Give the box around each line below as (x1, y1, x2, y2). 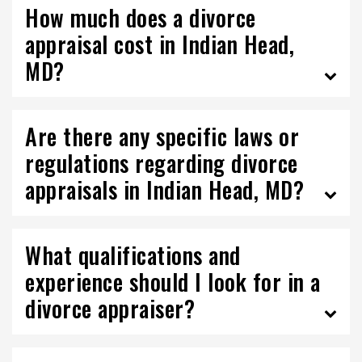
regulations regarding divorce (25, 146, 298, 179)
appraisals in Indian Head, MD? (25, 173, 304, 206)
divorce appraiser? (25, 292, 195, 325)
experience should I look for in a (25, 265, 321, 298)
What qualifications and (25, 238, 241, 271)
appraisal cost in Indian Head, (25, 27, 294, 61)
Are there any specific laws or (25, 120, 299, 153)
